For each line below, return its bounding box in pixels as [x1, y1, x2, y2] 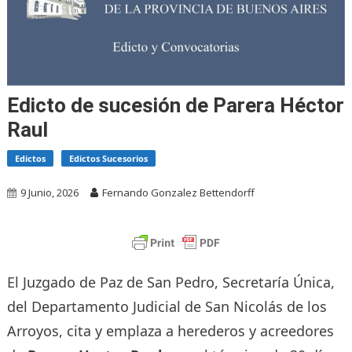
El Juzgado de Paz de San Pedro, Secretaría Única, [6, 273, 335, 292]
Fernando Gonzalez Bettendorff [101, 185, 255, 200]
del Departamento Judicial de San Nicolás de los [6, 297, 327, 317]
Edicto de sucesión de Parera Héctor [6, 93, 344, 118]
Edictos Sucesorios [68, 152, 148, 165]
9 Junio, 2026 [20, 185, 79, 200]
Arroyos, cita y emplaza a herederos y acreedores [6, 321, 334, 341]
